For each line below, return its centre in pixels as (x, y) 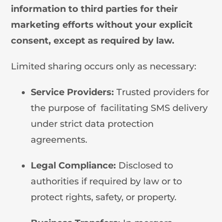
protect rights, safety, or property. (104, 197)
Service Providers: (73, 92)
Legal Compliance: (74, 165)
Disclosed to (145, 165)
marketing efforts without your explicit (102, 25)
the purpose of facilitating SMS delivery (119, 108)
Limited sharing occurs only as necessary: (104, 66)
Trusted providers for (162, 92)
